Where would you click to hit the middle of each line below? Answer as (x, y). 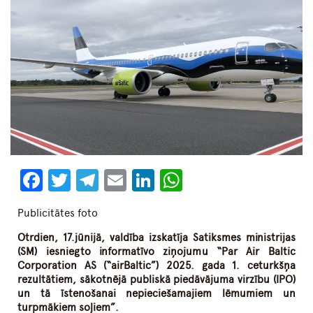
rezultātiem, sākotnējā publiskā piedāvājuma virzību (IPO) (156, 280)
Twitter (106, 181)
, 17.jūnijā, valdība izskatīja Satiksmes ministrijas (175, 238)
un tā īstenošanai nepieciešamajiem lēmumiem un (156, 294)
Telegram (145, 181)
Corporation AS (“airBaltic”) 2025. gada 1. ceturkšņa (156, 266)
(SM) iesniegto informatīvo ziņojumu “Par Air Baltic (156, 252)
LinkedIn (197, 181)
